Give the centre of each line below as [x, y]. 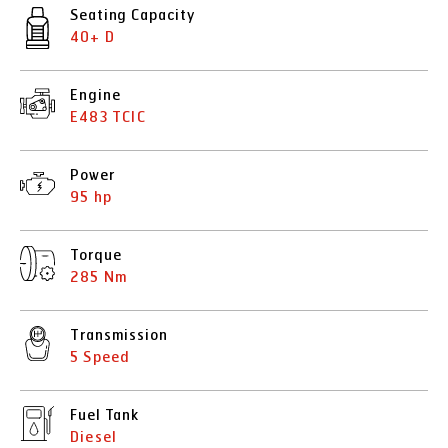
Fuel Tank [105, 415]
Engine [95, 95]
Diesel [94, 437]
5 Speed [100, 357]
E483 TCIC [108, 117]
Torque [96, 255]
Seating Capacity [132, 15]
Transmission [119, 335]
